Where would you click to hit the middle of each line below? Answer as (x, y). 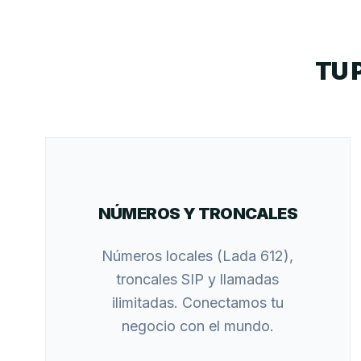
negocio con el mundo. (197, 326)
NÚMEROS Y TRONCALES (198, 214)
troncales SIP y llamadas (198, 279)
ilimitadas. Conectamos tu (197, 303)
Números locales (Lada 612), (198, 256)
